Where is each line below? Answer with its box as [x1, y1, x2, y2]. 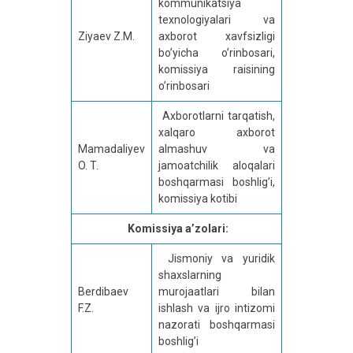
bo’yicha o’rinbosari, [158, 46, 275, 60]
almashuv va [158, 143, 275, 156]
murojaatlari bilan [158, 285, 275, 299]
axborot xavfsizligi [158, 30, 275, 43]
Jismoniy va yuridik [158, 252, 275, 266]
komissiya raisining [158, 63, 275, 76]
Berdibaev [78, 285, 128, 299]
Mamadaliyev [78, 143, 145, 156]
